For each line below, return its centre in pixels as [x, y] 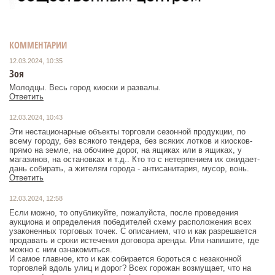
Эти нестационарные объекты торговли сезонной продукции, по [127, 131]
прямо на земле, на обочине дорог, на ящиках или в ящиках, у [126, 150]
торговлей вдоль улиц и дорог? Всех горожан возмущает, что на [130, 268]
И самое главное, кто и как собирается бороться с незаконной [125, 258]
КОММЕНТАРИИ [38, 45]
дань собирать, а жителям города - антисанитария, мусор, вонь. [129, 168]
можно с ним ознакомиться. [61, 249]
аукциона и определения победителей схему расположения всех [130, 222]
